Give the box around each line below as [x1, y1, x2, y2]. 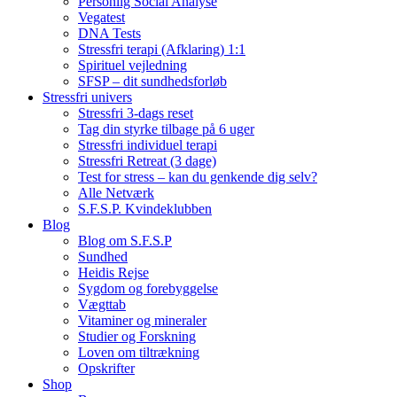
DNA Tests [78, 26, 141, 41]
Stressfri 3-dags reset [78, 105, 193, 121]
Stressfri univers [43, 90, 132, 105]
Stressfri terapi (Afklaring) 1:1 [78, 42, 245, 57]
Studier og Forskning [78, 329, 196, 344]
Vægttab [78, 297, 126, 312]
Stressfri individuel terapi [78, 137, 217, 152]
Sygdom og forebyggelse [78, 281, 218, 296]
